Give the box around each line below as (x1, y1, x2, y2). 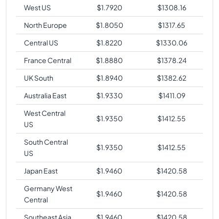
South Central (24, 137, 68, 146)
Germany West (24, 183, 72, 193)
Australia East (24, 90, 66, 100)
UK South (24, 73, 53, 82)
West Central (24, 108, 66, 117)
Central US (24, 38, 58, 47)
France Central (24, 55, 71, 65)
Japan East (24, 166, 58, 175)
